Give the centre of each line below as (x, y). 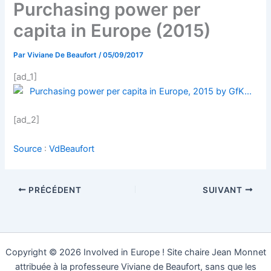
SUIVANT (224, 190)
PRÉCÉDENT (54, 190)
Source (28, 149)
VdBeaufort (72, 149)
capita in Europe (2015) (112, 31)
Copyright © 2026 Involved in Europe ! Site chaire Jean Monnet (135, 252)
